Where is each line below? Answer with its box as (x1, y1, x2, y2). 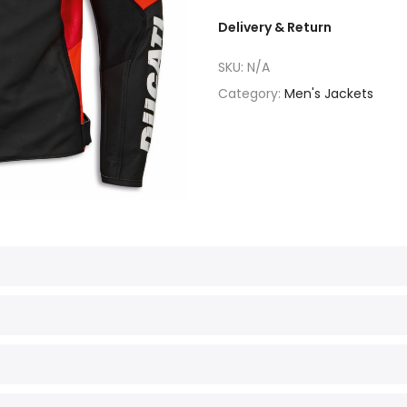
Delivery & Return (218, 18, 332, 36)
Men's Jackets (284, 84, 373, 103)
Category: (218, 84, 284, 103)
